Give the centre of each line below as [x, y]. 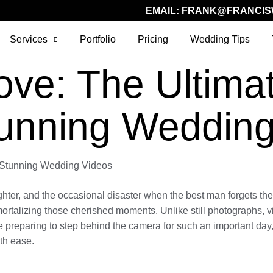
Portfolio [98, 39]
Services [29, 39]
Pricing [153, 39]
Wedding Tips [220, 39]
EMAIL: [164, 11]
